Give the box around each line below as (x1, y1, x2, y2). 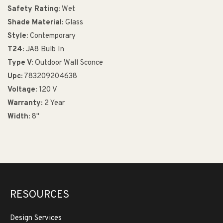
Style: (7, 31, 28, 41)
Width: (7, 111, 30, 121)
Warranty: (7, 98, 42, 108)
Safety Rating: (7, 4, 60, 14)
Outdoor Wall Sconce (33, 58, 103, 68)
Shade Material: (7, 17, 63, 27)
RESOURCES (10, 188, 69, 202)
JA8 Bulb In (24, 44, 64, 54)
